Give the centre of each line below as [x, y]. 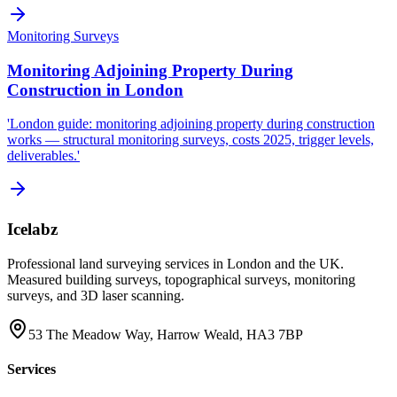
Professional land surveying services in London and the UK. [175, 263]
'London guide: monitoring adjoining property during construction [191, 124]
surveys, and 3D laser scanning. [96, 295]
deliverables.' [43, 156]
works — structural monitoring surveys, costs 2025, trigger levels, [191, 140]
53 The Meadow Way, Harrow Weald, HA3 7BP [166, 334]
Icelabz [32, 230]
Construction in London [95, 90]
